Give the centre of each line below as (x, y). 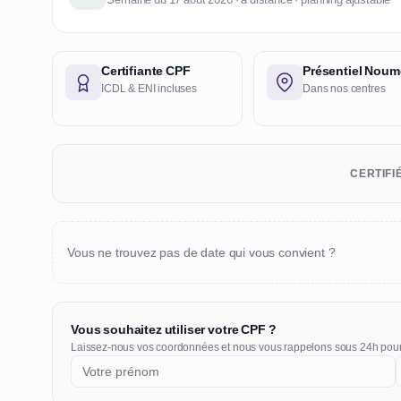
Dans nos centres (344, 89)
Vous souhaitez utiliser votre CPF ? (174, 330)
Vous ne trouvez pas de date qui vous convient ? (201, 252)
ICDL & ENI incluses (149, 89)
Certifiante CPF (146, 71)
